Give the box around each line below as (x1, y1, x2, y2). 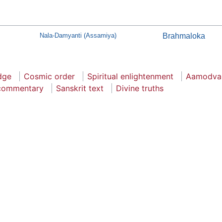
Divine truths (116, 83, 164, 93)
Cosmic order (24, 71, 75, 81)
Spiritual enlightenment (87, 71, 173, 81)
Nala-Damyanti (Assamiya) (40, 31, 117, 39)
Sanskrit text (56, 83, 104, 93)
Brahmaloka (162, 31, 205, 40)
